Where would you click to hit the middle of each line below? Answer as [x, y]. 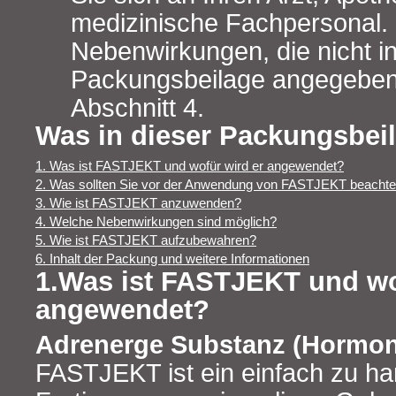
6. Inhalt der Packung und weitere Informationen [172, 258]
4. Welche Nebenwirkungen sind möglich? [156, 221]
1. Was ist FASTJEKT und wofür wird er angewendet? [190, 165]
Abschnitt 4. [137, 107]
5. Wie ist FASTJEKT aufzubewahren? [146, 240]
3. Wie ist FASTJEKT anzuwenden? [138, 202]
